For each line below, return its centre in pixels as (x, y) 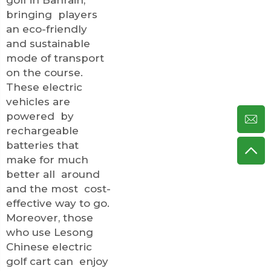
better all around (53, 174)
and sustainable (48, 43)
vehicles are (40, 101)
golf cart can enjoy (57, 261)
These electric (44, 87)
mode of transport (55, 58)
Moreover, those (50, 217)
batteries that (42, 145)
